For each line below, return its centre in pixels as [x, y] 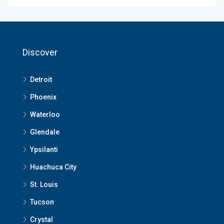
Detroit [41, 79]
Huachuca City [53, 167]
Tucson [42, 202]
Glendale [45, 132]
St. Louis [44, 184]
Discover [40, 52]
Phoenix [43, 97]
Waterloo [45, 114]
